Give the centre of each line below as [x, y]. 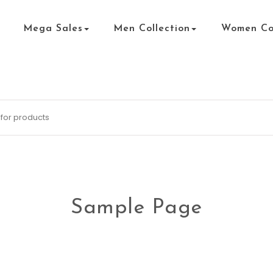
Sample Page [136, 208]
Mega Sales [53, 29]
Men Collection [152, 29]
